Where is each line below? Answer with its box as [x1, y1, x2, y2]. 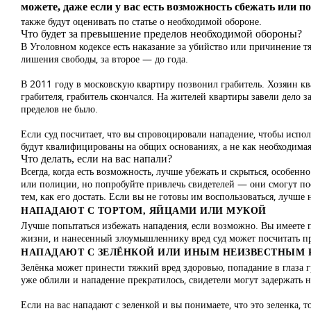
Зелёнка [21, 260, 53, 274]
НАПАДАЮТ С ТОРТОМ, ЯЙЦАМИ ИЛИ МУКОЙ [21, 205, 267, 216]
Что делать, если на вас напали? [21, 153, 172, 165]
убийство [186, 40, 228, 53]
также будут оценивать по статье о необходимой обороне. [21, 15, 262, 28]
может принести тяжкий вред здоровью [53, 260, 223, 274]
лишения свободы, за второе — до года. [21, 52, 188, 65]
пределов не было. [21, 102, 98, 115]
